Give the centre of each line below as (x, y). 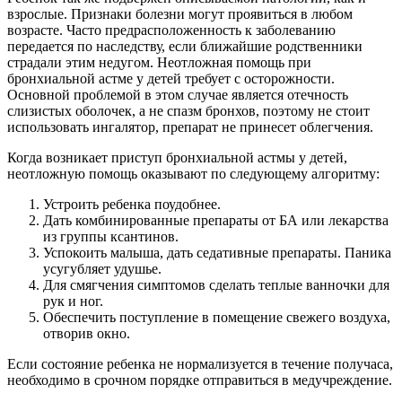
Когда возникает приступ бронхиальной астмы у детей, (177, 158)
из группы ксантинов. (111, 237)
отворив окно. (87, 334)
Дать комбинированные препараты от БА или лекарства (216, 221)
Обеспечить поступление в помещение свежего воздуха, (217, 318)
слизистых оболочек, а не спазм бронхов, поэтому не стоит (188, 111)
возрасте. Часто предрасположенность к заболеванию (171, 31)
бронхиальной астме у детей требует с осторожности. (171, 79)
